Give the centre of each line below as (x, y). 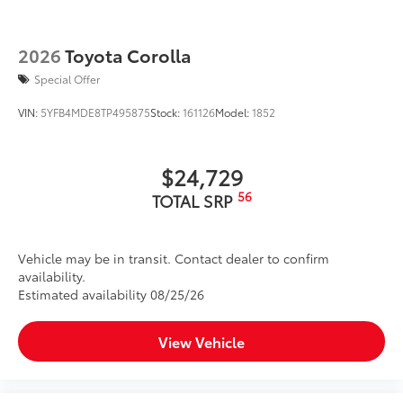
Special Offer (67, 79)
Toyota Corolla (128, 55)
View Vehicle (201, 342)
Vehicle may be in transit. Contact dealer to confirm (174, 259)
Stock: (166, 112)
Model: (233, 112)
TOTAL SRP (194, 201)
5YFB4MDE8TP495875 (95, 112)
